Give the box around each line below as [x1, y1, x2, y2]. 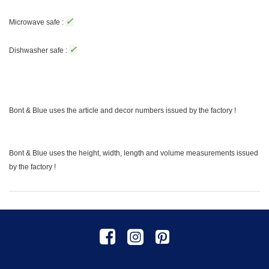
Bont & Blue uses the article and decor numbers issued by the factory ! [9, 106, 236, 115]
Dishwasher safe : [9, 46, 69, 55]
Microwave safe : [9, 18, 65, 27]
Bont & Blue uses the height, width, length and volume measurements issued [9, 149, 258, 158]
